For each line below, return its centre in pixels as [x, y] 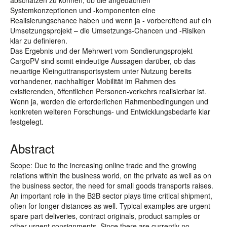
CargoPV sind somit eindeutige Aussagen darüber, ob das [103, 61]
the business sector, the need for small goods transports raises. [112, 185]
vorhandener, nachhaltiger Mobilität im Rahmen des [93, 81]
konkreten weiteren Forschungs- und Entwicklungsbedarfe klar [110, 111]
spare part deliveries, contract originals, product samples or [105, 216]
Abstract [32, 148]
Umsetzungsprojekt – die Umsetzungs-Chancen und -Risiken [108, 30]
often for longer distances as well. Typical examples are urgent [110, 206]
